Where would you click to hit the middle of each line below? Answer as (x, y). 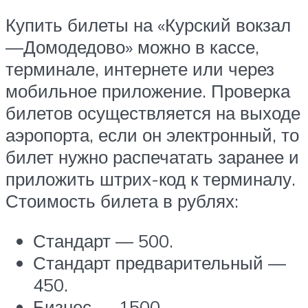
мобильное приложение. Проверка (148, 91)
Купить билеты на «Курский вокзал (148, 25)
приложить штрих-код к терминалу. (151, 179)
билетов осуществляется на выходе (153, 113)
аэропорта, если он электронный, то (152, 135)
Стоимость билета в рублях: (122, 201)
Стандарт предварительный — (159, 262)
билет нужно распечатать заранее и (152, 157)
